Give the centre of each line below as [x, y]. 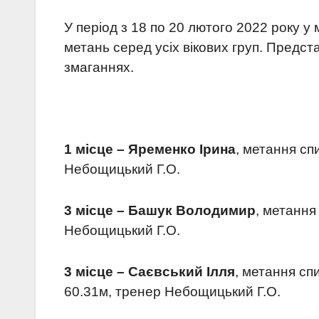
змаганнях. [99, 68]
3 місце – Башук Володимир [160, 211]
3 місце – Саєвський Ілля [150, 272]
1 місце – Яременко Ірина [150, 150]
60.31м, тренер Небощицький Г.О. [172, 292]
